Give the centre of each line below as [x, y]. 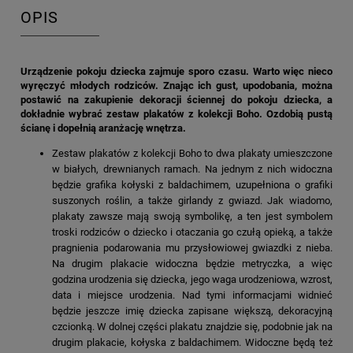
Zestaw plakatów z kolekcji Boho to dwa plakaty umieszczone [192, 154]
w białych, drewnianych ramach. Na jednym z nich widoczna [192, 169]
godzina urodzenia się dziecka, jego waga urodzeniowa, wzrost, [192, 280]
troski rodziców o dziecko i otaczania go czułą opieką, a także [192, 232]
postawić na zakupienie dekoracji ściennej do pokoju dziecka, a [176, 100]
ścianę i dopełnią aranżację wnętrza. [103, 128]
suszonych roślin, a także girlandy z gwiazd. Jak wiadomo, [192, 201]
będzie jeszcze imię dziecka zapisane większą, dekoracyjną [192, 311]
